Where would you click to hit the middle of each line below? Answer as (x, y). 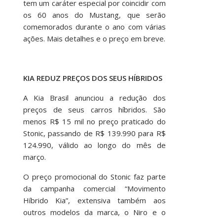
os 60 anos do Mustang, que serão (94, 15)
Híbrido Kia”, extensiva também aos (94, 200)
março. (34, 157)
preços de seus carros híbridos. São (94, 109)
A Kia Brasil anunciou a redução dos (94, 97)
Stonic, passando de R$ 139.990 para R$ (94, 133)
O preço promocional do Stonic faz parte (94, 176)
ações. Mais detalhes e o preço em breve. (94, 38)
